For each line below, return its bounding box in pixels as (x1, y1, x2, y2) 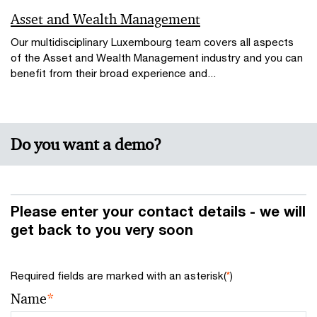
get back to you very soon (11, 221, 193, 238)
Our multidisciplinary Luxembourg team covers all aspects (11, 35, 294, 48)
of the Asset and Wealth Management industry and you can (11, 50, 303, 64)
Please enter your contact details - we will (11, 202, 306, 219)
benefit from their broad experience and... (11, 66, 216, 79)
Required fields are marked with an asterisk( (11, 268, 226, 282)
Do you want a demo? (11, 134, 161, 156)
